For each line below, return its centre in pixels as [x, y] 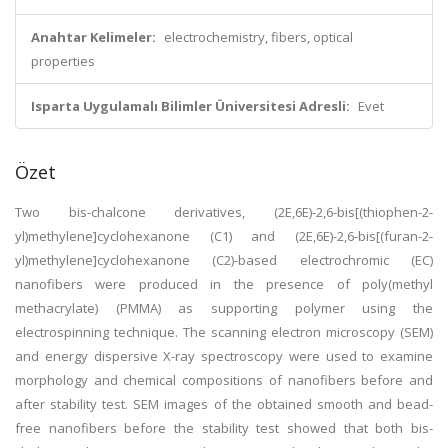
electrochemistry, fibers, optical [258, 37]
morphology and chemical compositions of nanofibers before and [224, 380]
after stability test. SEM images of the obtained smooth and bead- [224, 404]
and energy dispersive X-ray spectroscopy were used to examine [224, 356]
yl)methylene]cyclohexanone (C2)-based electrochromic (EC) [224, 260]
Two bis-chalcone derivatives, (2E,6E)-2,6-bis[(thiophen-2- [224, 212]
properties [63, 61]
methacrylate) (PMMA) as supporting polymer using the [224, 308]
